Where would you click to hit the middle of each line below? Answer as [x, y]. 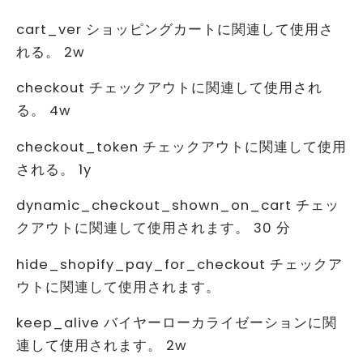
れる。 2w [51, 52]
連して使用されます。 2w [102, 346]
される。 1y [54, 169]
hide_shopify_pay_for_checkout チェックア [179, 264]
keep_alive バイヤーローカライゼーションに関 [177, 323]
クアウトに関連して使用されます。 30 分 [154, 228]
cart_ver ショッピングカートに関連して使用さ [175, 29]
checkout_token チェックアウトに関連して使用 [181, 147]
